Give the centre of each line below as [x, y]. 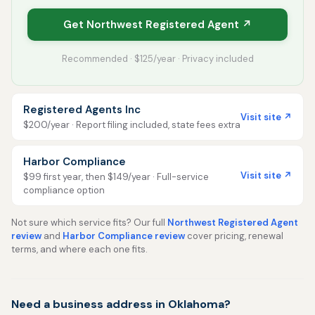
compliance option [64, 190]
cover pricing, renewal [234, 236]
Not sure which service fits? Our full [89, 223]
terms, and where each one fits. [79, 249]
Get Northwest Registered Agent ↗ [157, 25]
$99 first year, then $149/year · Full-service [116, 177]
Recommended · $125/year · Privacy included [157, 59]
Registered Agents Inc [82, 110]
